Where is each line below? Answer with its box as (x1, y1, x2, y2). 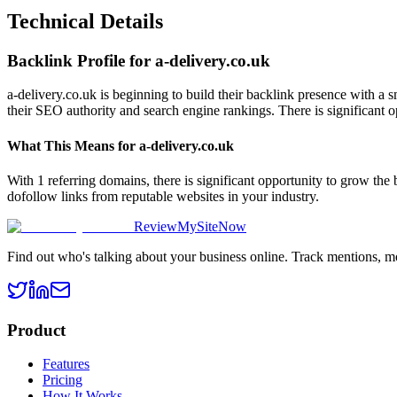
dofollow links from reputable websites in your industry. (7, 189, 319, 204)
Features (43, 356, 90, 372)
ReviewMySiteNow (134, 219, 246, 234)
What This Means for (7, 137, 139, 153)
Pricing (43, 372, 82, 388)
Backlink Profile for (7, 51, 155, 70)
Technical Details (7, 9, 163, 33)
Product (7, 320, 66, 339)
